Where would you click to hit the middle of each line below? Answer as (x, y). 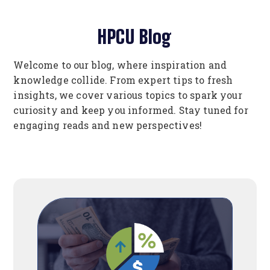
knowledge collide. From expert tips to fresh (123, 80)
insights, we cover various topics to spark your (128, 96)
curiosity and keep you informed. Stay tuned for (131, 111)
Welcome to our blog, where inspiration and (120, 65)
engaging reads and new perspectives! (108, 126)
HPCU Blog (135, 37)
